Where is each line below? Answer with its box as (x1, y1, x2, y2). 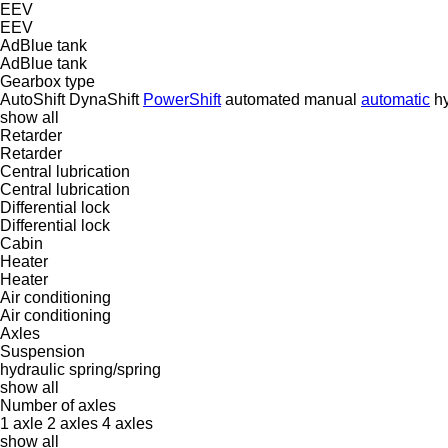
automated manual (225, 90, 357, 108)
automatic (361, 90, 430, 108)
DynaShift (69, 90, 139, 108)
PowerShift (143, 90, 221, 108)
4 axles (102, 414, 153, 432)
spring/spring (69, 360, 161, 378)
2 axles (47, 414, 98, 432)
